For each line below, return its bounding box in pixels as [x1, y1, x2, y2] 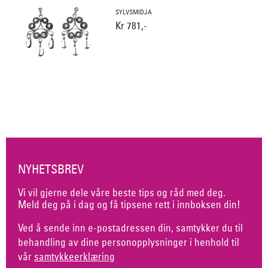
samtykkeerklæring [34, 250, 115, 263]
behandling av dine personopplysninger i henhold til [18, 236, 239, 249]
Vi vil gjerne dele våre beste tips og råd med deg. [18, 186, 226, 199]
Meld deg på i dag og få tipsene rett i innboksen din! [18, 198, 240, 211]
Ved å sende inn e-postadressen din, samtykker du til [18, 221, 243, 234]
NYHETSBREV [18, 161, 84, 176]
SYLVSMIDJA [115, 8, 152, 17]
